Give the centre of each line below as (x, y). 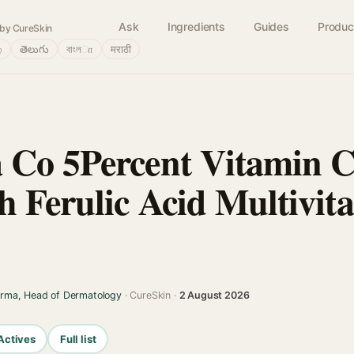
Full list (78, 339)
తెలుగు (34, 49)
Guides (271, 26)
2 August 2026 (214, 295)
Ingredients (196, 26)
